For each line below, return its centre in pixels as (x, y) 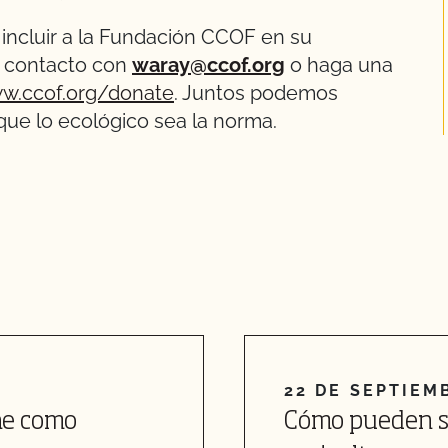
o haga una (339, 65)
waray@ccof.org (208, 65)
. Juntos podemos (256, 93)
